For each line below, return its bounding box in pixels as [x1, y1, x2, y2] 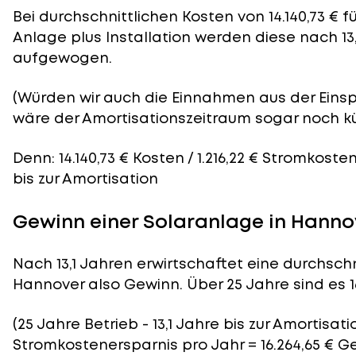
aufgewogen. [13, 48, 112, 68]
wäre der [13, 108, 82, 128]
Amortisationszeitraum [82, 108, 251, 128]
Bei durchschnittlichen [13, 6, 182, 26]
